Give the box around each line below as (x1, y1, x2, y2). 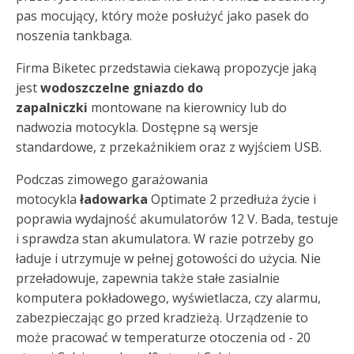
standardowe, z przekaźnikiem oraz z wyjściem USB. (16, 138, 322, 156)
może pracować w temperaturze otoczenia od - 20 (16, 329, 311, 347)
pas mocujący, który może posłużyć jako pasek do (16, 7, 309, 25)
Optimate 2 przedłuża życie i (148, 190, 316, 209)
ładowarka (80, 190, 148, 209)
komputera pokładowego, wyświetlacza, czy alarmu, (16, 289, 321, 307)
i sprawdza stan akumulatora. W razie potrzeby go (16, 230, 314, 248)
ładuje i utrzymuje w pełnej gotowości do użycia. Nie (16, 250, 321, 268)
